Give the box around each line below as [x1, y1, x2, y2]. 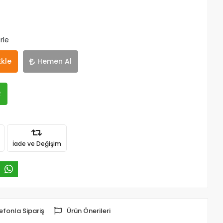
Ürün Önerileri [66, 206, 111, 216]
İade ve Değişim [12, 139, 61, 148]
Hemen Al [37, 56, 72, 66]
